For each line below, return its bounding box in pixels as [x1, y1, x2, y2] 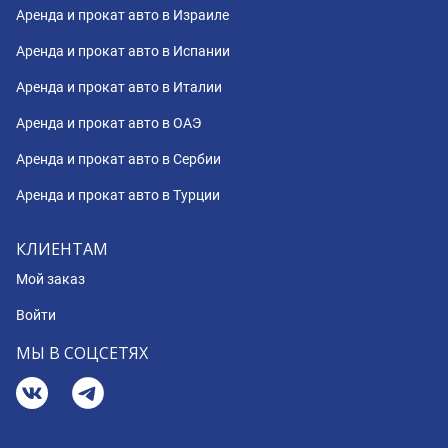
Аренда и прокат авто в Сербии [16, 151, 221, 168]
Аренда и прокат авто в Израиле [16, 7, 229, 24]
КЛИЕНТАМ [16, 238, 108, 261]
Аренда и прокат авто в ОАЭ [16, 115, 201, 132]
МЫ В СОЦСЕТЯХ [16, 342, 148, 365]
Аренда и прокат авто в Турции [16, 187, 220, 204]
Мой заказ [16, 271, 85, 288]
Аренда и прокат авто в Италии [16, 79, 222, 96]
